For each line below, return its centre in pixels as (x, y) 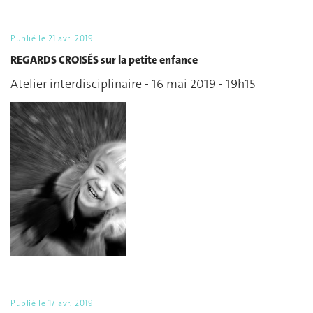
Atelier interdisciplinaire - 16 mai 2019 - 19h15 (133, 84)
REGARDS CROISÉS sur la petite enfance (104, 59)
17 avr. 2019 (71, 304)
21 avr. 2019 (71, 39)
